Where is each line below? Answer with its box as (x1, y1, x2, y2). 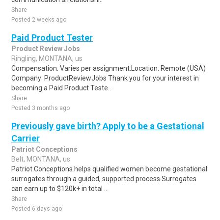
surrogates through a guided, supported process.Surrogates (11, 175, 196, 183)
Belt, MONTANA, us (11, 155, 70, 163)
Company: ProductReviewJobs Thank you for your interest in (11, 74, 199, 82)
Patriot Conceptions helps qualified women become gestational (11, 165, 207, 173)
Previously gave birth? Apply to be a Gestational (11, 121, 204, 131)
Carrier (11, 133, 40, 143)
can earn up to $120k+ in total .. (11, 185, 107, 192)
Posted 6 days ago (11, 205, 62, 212)
